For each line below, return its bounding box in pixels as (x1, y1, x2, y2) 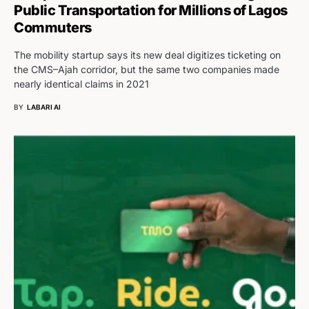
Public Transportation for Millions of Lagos (14, 2, 288, 19)
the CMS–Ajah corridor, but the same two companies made (14, 63, 279, 76)
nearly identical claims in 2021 (14, 78, 149, 90)
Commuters (14, 19, 92, 37)
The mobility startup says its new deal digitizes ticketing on (14, 49, 281, 61)
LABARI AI (27, 103, 61, 112)
